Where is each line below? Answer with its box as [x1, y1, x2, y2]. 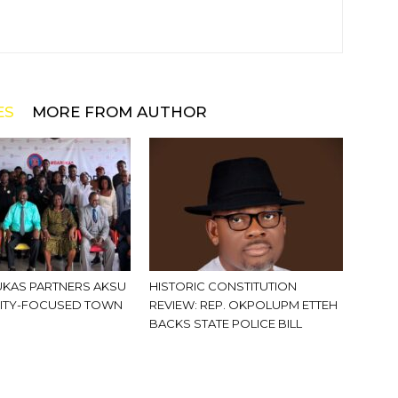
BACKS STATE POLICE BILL [149, 316, 302, 330]
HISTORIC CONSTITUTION [149, 279, 297, 293]
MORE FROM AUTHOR [32, 103, 207, 121]
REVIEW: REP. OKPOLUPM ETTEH [149, 298, 338, 312]
